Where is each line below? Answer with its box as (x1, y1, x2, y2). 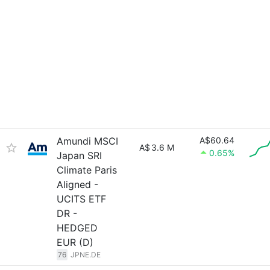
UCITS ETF (57, 193, 106, 205)
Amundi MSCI (57, 135, 118, 147)
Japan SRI (57, 149, 102, 162)
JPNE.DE (71, 250, 101, 259)
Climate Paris (57, 164, 117, 176)
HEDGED (57, 222, 98, 234)
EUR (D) (57, 236, 93, 248)
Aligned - (57, 178, 98, 190)
